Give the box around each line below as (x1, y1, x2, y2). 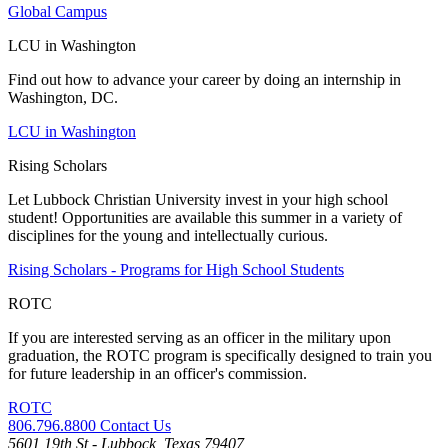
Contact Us (100, 416, 171, 434)
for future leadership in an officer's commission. (8, 364, 311, 382)
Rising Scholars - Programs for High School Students (8, 260, 344, 278)
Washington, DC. (8, 88, 118, 106)
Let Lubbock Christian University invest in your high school (8, 190, 388, 208)
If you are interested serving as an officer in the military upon (8, 328, 391, 346)
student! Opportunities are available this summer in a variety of (8, 208, 402, 226)
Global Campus (8, 2, 107, 20)
